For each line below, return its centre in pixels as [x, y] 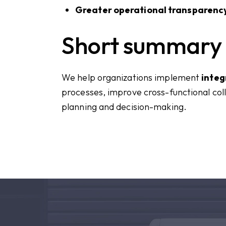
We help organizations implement [132, 77]
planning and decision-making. [124, 106]
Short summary [142, 45]
